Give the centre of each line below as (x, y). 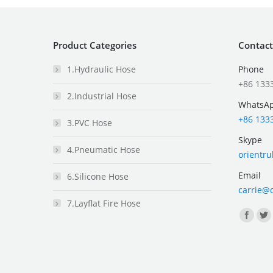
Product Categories (95, 45)
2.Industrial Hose (102, 96)
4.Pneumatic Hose (104, 149)
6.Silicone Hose (98, 176)
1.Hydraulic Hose (101, 69)
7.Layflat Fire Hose (104, 203)
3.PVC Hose (90, 122)
